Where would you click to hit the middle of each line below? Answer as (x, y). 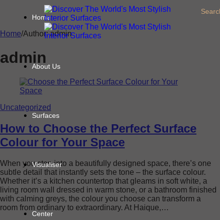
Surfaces (46, 115)
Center (42, 214)
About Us (46, 66)
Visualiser (47, 165)
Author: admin (47, 34)
